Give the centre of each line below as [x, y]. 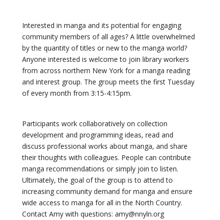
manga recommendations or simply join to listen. [100, 169]
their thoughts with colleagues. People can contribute [106, 157]
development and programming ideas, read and [97, 135]
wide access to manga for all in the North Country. [102, 203]
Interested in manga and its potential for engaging [101, 25]
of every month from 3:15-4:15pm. [77, 93]
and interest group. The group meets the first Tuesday [108, 82]
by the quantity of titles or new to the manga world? [104, 48]
